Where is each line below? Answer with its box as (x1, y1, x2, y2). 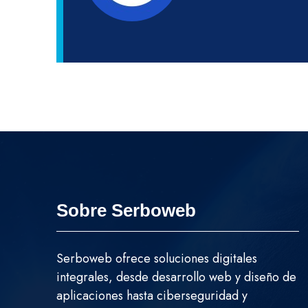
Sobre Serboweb (56, 200, 196, 221)
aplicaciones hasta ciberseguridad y (56, 287, 247, 305)
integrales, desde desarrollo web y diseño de (56, 268, 296, 287)
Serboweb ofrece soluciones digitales (56, 250, 257, 268)
